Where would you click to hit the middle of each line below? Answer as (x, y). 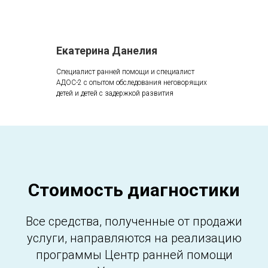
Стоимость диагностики (134, 190)
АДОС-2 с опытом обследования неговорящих (132, 82)
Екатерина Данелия (107, 50)
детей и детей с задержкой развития (115, 93)
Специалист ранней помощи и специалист (125, 71)
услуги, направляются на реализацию (134, 238)
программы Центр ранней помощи (134, 255)
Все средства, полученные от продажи (134, 221)
